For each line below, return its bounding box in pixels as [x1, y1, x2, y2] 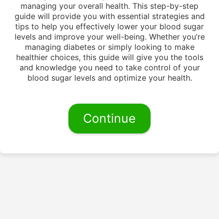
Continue [83, 111, 136, 126]
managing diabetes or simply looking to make [24, 42, 195, 52]
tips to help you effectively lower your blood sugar [15, 22, 204, 31]
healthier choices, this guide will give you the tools [16, 52, 203, 62]
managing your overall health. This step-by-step [21, 1, 198, 11]
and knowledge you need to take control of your [19, 63, 200, 72]
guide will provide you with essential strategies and [14, 11, 205, 21]
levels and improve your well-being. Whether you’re [14, 32, 205, 42]
